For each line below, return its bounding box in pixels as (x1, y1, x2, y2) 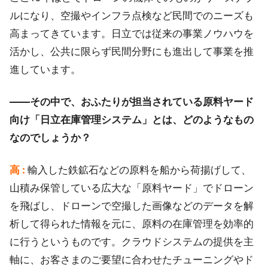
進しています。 (10, 63, 81, 75)
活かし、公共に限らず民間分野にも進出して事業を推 (10, 45, 254, 57)
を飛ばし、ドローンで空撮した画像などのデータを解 (10, 200, 254, 212)
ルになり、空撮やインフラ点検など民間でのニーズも (10, 10, 254, 22)
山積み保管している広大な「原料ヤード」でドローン (10, 182, 254, 194)
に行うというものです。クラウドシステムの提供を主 (10, 236, 254, 248)
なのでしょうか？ (10, 132, 91, 144)
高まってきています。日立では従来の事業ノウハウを (10, 28, 254, 39)
